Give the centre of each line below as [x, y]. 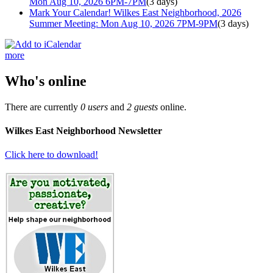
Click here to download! [51, 155]
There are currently [43, 107]
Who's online [46, 81]
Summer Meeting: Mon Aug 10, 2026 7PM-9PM [123, 23]
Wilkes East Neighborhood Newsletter [83, 130]
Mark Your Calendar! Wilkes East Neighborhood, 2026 [135, 12]
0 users [94, 107]
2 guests [142, 107]
